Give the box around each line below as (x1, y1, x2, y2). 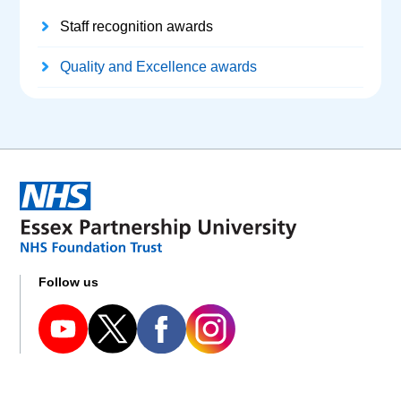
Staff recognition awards (60, 19, 214, 35)
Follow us (38, 274, 99, 289)
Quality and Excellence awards (60, 59, 258, 75)
